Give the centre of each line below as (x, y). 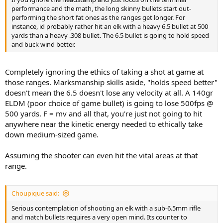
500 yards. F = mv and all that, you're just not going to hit (104, 113)
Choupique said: (35, 193)
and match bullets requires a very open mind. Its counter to (99, 217)
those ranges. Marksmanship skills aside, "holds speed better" (111, 82)
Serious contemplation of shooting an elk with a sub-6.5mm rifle (106, 208)
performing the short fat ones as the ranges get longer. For (98, 18)
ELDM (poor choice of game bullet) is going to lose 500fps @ (109, 103)
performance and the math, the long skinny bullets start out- (101, 9)
